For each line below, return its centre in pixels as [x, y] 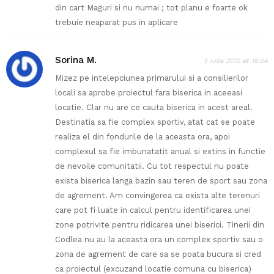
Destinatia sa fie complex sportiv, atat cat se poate [155, 122]
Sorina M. [76, 60]
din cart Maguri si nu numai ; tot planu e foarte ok [151, 8]
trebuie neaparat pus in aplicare [117, 23]
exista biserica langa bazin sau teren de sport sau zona [161, 181]
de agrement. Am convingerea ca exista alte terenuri [157, 196]
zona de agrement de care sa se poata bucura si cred [158, 254]
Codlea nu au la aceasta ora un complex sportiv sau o [159, 240]
